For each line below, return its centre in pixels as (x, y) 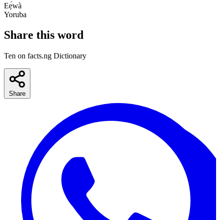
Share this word (44, 35)
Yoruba (15, 14)
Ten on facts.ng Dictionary (45, 56)
